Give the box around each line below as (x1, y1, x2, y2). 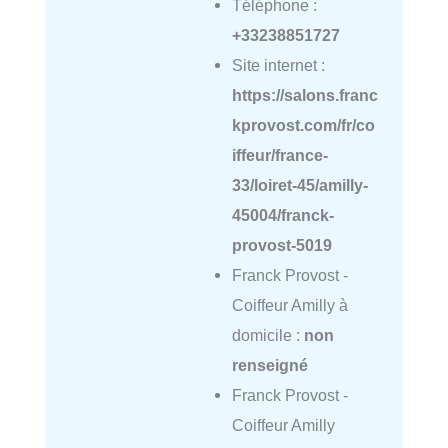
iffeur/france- (231, 146, 328, 165)
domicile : (231, 326, 304, 345)
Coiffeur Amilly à (231, 296, 348, 315)
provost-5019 (231, 236, 332, 255)
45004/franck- (231, 206, 334, 225)
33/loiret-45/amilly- (231, 176, 368, 195)
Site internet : (231, 56, 325, 75)
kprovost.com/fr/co (231, 116, 375, 135)
